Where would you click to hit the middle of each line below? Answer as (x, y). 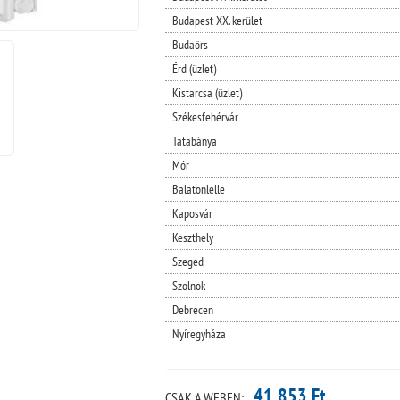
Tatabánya (194, 141)
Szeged (187, 261)
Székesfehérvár (205, 117)
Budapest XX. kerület (217, 20)
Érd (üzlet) (194, 68)
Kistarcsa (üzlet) (207, 92)
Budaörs (190, 44)
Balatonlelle (198, 189)
